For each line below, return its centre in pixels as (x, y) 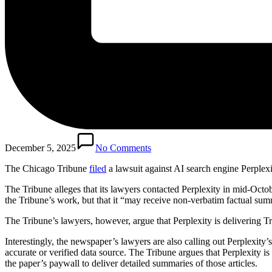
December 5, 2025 (40, 148)
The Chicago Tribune (47, 168)
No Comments (123, 148)
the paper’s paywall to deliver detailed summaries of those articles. (131, 263)
